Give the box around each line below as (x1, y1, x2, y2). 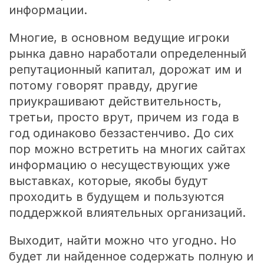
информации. (8, 3, 87, 18)
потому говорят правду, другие (8, 78, 197, 93)
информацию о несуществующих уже (8, 157, 230, 172)
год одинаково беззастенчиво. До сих (8, 126, 234, 140)
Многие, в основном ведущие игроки (8, 30, 229, 45)
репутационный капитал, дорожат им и (8, 62, 242, 77)
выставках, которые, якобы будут (8, 173, 208, 188)
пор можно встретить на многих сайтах (8, 141, 246, 156)
